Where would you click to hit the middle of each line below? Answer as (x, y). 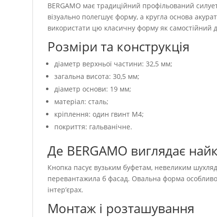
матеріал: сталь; (82, 101)
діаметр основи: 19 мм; (93, 89)
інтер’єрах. (66, 190)
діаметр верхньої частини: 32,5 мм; (114, 64)
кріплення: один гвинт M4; (99, 114)
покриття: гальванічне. (93, 127)
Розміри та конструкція (119, 46)
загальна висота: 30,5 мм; (97, 76)
